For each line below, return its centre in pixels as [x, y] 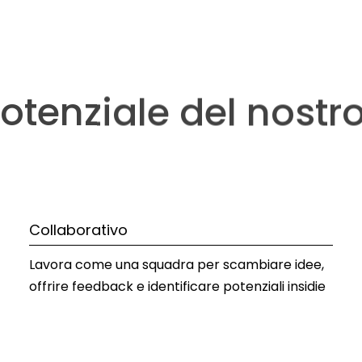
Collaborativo [78, 229]
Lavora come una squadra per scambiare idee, [176, 264]
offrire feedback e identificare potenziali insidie [177, 286]
